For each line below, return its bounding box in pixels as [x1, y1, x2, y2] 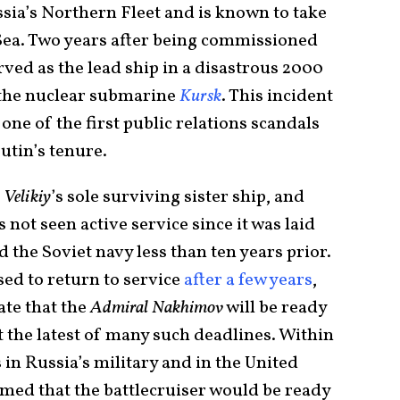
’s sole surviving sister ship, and [51, 184, 304, 210]
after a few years [184, 267, 312, 293]
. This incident [221, 83, 333, 109]
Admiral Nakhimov [90, 295, 223, 321]
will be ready [223, 295, 327, 321]
